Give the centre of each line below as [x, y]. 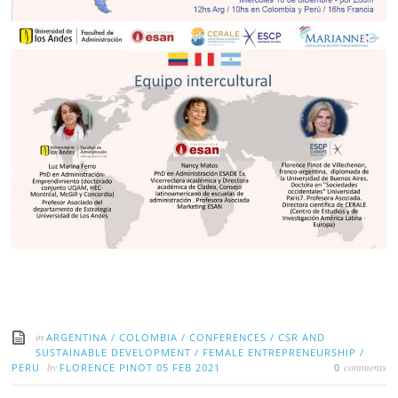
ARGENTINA [77, 338]
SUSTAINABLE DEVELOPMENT [114, 353]
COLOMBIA [149, 338]
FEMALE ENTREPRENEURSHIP [280, 353]
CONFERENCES [228, 338]
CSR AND [302, 338]
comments [365, 367]
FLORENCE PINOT [108, 368]
